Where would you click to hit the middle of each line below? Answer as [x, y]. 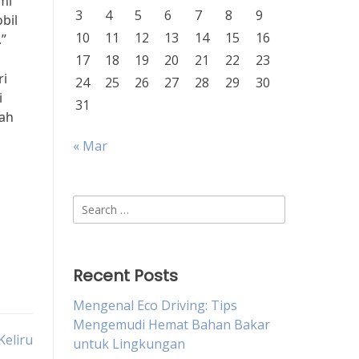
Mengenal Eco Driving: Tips [155, 305]
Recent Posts [125, 276]
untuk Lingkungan [129, 344]
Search [93, 204]
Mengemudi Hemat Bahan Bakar [171, 325]
